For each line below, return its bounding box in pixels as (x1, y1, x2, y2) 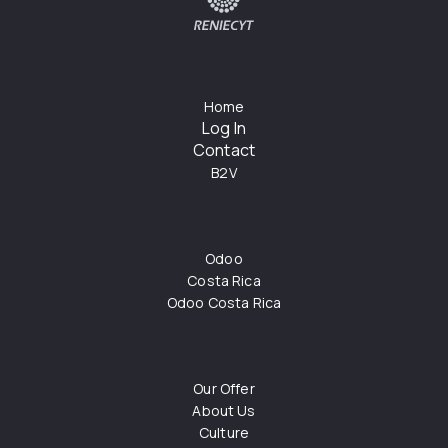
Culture (198, 423, 250, 443)
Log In (202, 117, 246, 140)
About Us (192, 401, 256, 421)
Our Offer (193, 379, 255, 399)
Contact (192, 139, 256, 162)
